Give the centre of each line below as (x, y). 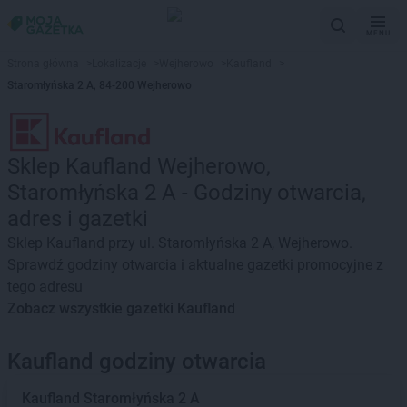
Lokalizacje (119, 64)
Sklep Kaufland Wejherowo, (139, 166)
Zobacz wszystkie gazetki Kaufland (121, 308)
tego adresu (45, 287)
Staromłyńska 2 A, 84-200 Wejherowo (99, 85)
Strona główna (43, 64)
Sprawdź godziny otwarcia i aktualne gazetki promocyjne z (195, 265)
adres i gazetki (78, 219)
